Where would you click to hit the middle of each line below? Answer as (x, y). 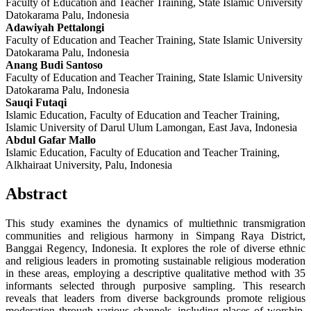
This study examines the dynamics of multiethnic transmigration (155, 224)
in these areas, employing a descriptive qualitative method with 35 (155, 274)
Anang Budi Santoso (54, 65)
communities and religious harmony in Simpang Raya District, (155, 236)
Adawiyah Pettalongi (55, 27)
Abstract (36, 194)
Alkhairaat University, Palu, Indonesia (89, 165)
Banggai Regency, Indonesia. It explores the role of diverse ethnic (155, 249)
